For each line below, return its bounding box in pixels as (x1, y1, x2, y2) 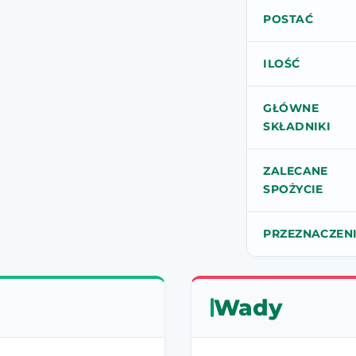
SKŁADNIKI (263, 118, 331, 133)
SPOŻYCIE (263, 181, 323, 196)
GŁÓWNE (263, 100, 319, 115)
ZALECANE (263, 163, 328, 178)
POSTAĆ (263, 11, 313, 26)
